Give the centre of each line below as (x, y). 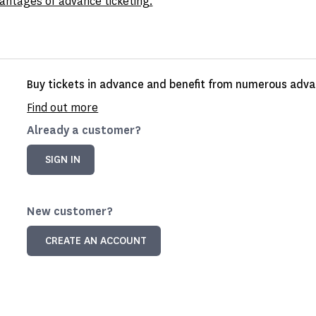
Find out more (63, 108)
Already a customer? (84, 130)
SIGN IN (63, 160)
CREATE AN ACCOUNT (96, 241)
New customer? (70, 211)
